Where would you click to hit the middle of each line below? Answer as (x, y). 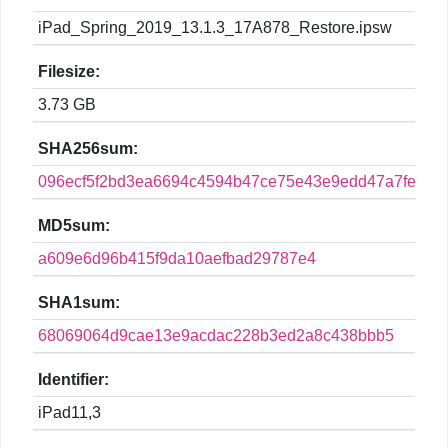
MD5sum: (74, 226)
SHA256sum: (88, 149)
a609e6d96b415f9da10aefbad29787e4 (177, 259)
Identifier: (73, 380)
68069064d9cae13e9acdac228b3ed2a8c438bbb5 (216, 336)
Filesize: (69, 72)
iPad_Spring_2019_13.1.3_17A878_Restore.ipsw (215, 28)
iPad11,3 (69, 413)
